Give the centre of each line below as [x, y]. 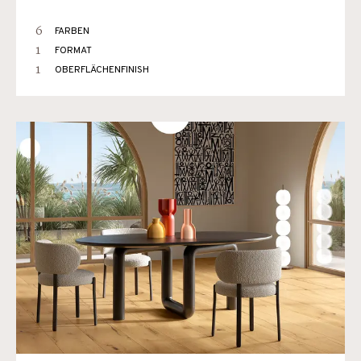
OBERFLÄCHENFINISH [102, 70]
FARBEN [72, 31]
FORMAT [73, 51]
